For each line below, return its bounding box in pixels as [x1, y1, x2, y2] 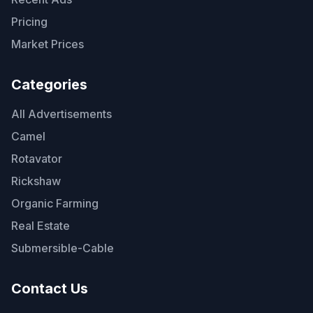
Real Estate [11, 219, 70, 233]
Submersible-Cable [11, 241, 114, 255]
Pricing [11, 15, 48, 29]
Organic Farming [11, 196, 99, 210]
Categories [11, 76, 87, 93]
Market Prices [11, 37, 84, 51]
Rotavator [11, 152, 62, 166]
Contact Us [11, 280, 88, 297]
